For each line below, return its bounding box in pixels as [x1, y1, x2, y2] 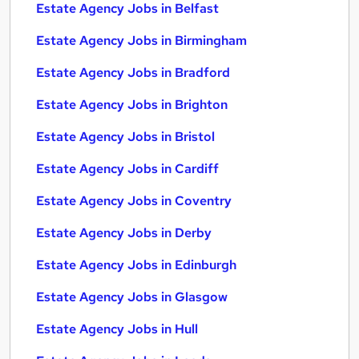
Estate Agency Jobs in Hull [36, 321, 198, 337]
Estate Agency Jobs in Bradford [36, 64, 230, 81]
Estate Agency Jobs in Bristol [36, 128, 215, 145]
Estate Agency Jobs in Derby [36, 224, 212, 241]
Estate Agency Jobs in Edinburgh [36, 256, 236, 273]
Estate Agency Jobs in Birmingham [36, 32, 247, 49]
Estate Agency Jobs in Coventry [36, 192, 232, 209]
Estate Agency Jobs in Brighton [36, 96, 228, 113]
